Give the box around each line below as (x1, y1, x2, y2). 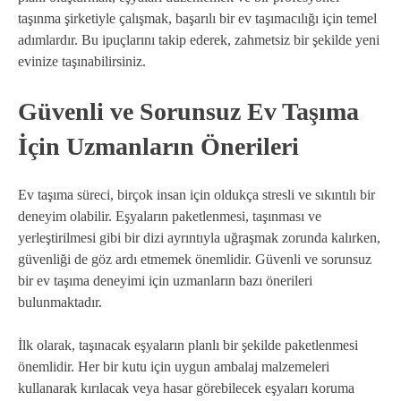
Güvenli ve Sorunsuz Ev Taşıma (18, 98, 359, 126)
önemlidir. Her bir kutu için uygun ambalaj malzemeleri (18, 359, 329, 375)
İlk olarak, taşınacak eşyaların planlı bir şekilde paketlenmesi (18, 337, 358, 354)
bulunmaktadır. (18, 294, 102, 311)
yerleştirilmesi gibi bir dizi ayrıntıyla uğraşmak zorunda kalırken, (18, 230, 380, 246)
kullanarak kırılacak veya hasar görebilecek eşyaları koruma (18, 380, 354, 397)
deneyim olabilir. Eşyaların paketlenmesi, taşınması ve (18, 209, 321, 225)
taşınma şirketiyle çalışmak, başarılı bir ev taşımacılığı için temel (18, 11, 377, 27)
